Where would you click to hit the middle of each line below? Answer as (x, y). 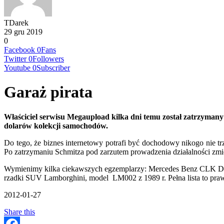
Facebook (19, 50)
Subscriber (53, 68)
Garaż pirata (48, 92)
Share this (19, 211)
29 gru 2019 (23, 32)
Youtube (17, 68)
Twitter (15, 59)
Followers (48, 59)
